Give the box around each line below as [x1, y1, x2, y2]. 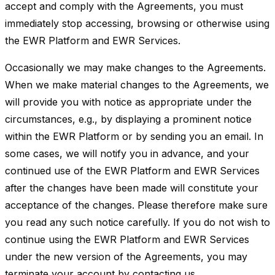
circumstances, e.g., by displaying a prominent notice [5, 113, 252, 125]
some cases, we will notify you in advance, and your [5, 147, 249, 160]
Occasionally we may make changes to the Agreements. [5, 61, 266, 74]
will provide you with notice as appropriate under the [5, 96, 252, 108]
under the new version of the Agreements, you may [5, 250, 247, 263]
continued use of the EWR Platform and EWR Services [5, 165, 260, 177]
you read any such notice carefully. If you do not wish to [5, 216, 270, 228]
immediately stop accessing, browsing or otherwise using [5, 17, 269, 29]
